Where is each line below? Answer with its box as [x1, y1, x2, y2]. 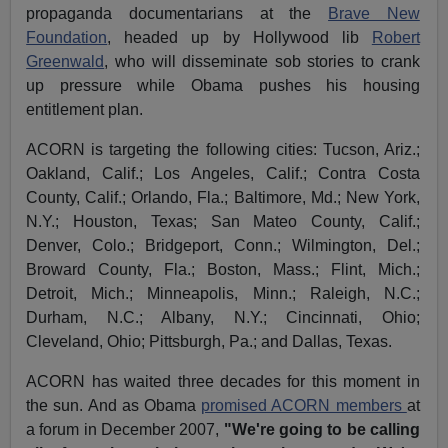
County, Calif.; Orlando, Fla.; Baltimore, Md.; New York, [26, 189, 420, 207]
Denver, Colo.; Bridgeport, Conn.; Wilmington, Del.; [26, 237, 420, 255]
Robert [371, 29, 420, 47]
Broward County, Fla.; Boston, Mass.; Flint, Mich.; [26, 261, 420, 279]
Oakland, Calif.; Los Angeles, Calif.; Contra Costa [26, 165, 420, 183]
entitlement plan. [26, 101, 144, 119]
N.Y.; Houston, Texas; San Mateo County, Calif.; [26, 213, 420, 231]
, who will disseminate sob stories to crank [104, 53, 420, 71]
